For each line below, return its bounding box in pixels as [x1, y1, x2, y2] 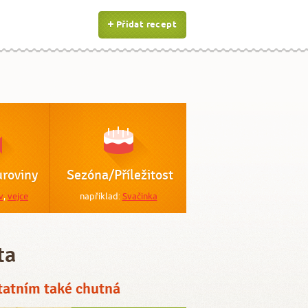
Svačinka [122, 190, 157, 201]
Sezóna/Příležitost [67, 167, 173, 184]
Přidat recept [115, 19, 177, 31]
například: [79, 190, 122, 201]
